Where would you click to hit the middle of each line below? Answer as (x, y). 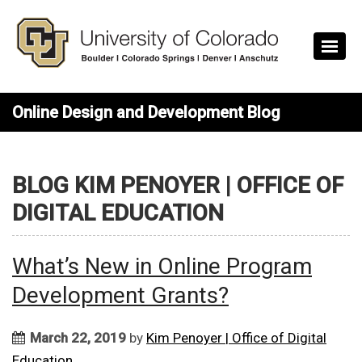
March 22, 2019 (78, 338)
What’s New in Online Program (162, 267)
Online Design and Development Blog (146, 113)
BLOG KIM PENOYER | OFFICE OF (178, 186)
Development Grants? (120, 296)
